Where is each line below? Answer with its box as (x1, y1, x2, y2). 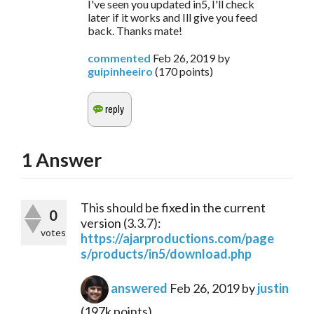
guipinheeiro (88, 64, 153, 78)
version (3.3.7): (81, 215, 161, 231)
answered (111, 280, 168, 296)
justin (257, 280, 289, 296)
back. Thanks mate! (88, 24, 182, 38)
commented (88, 51, 151, 65)
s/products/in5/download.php (81, 246, 252, 262)
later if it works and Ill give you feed (88, 11, 257, 25)
